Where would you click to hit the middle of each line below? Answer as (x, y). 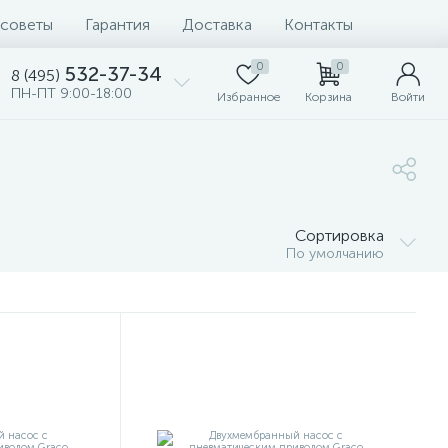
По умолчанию (335, 253)
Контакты (318, 24)
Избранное (248, 97)
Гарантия (117, 24)
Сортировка (339, 235)
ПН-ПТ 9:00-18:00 (71, 93)
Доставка (217, 24)
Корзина (328, 97)
